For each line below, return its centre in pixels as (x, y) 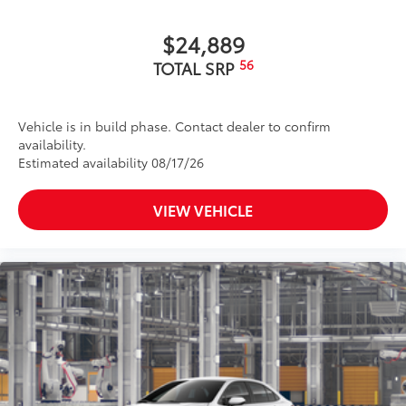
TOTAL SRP (196, 68)
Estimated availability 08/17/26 (111, 163)
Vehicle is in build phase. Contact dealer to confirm (174, 126)
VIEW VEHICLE (203, 210)
